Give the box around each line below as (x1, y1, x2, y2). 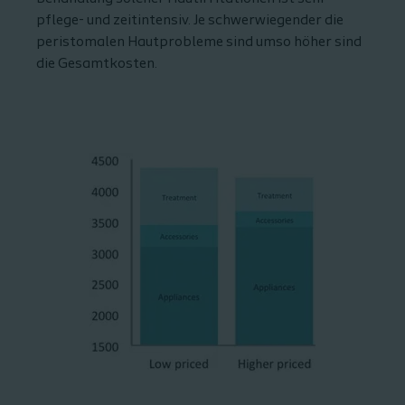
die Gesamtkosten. (36, 57, 157, 71)
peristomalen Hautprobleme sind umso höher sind (36, 35, 362, 50)
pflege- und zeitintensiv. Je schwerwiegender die (36, 14, 344, 28)
